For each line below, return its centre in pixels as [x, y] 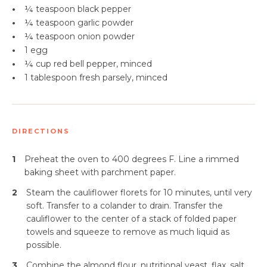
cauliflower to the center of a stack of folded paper [131, 219]
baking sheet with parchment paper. [100, 172]
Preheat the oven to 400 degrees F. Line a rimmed [132, 159]
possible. [44, 245]
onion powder [106, 36]
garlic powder [105, 23]
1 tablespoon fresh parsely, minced [96, 77]
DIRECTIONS [41, 131]
